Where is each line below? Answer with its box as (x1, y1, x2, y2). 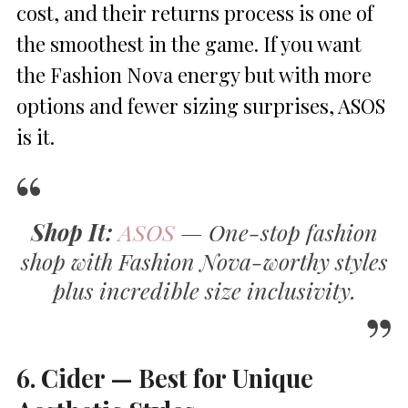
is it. (16, 122, 55, 150)
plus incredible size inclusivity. (52, 274, 356, 305)
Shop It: (30, 216, 113, 247)
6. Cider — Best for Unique (16, 360, 313, 394)
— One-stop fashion (174, 216, 378, 247)
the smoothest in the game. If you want (16, 29, 362, 57)
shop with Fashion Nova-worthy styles (20, 245, 388, 276)
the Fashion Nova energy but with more (16, 60, 372, 88)
